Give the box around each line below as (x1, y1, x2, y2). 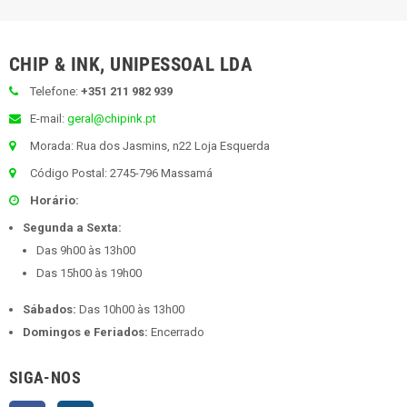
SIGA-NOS (9, 367, 81, 387)
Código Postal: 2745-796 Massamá (27, 165, 213, 180)
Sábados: (23, 302, 76, 316)
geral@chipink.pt (67, 111, 156, 125)
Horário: (30, 193, 79, 207)
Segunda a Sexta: (23, 220, 122, 234)
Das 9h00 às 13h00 (36, 243, 135, 257)
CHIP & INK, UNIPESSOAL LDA (9, 52, 253, 75)
